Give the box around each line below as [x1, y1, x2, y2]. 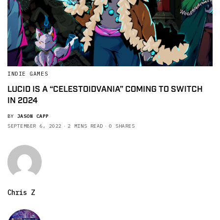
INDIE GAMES [7, 70, 49, 77]
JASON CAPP [17, 112, 49, 119]
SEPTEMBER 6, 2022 [7, 122, 62, 129]
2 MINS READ [68, 122, 103, 129]
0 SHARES [109, 122, 135, 129]
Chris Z [7, 188, 35, 197]
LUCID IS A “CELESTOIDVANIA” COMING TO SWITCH [7, 83, 203, 95]
